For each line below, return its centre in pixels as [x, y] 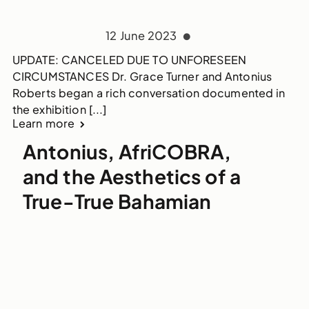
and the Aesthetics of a [131, 177]
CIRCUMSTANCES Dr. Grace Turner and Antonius [142, 77]
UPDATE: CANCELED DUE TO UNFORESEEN [129, 60]
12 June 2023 [143, 36]
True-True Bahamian [117, 201]
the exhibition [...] [59, 110]
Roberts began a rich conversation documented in [149, 93]
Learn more [43, 123]
